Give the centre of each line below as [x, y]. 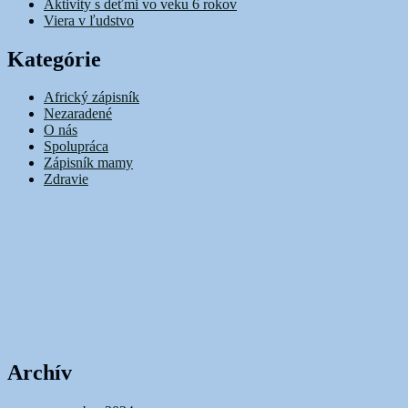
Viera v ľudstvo [89, 20]
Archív [40, 373]
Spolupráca [76, 147]
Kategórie [54, 59]
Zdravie [66, 179]
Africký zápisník [92, 97]
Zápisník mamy [88, 163]
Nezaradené [78, 114]
